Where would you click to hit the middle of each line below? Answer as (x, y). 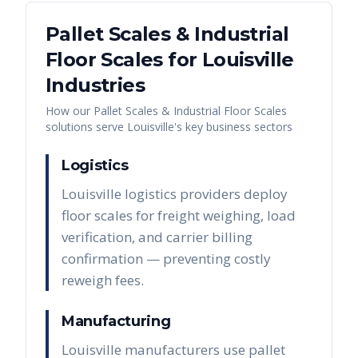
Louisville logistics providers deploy (175, 194)
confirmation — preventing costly (166, 259)
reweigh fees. (103, 280)
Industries (95, 86)
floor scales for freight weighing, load (179, 216)
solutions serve (86, 127)
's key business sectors (233, 127)
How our (70, 111)
